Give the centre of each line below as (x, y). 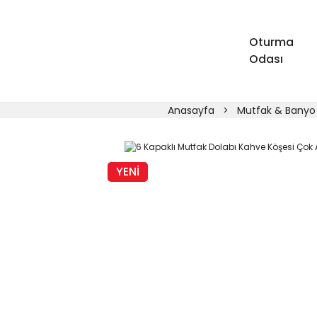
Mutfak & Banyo (276, 110)
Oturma (271, 42)
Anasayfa (191, 110)
